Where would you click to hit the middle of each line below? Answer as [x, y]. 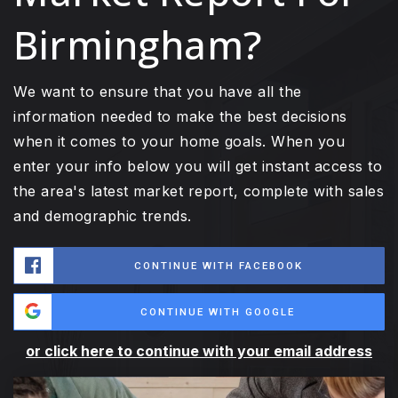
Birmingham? [138, 44]
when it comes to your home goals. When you [179, 141]
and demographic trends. [103, 215]
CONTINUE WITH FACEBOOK [219, 265]
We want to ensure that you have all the [158, 91]
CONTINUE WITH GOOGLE [218, 311]
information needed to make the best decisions [180, 116]
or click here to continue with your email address [199, 350]
